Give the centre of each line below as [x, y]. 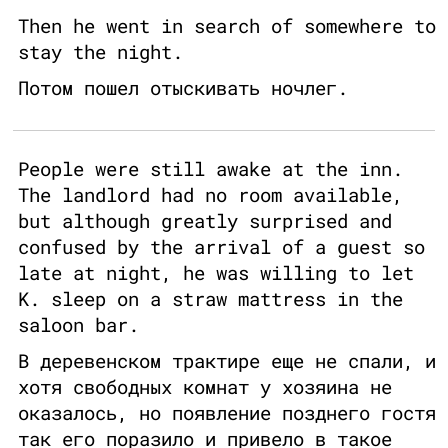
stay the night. [100, 52]
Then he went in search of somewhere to [227, 26]
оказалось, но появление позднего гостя [227, 413]
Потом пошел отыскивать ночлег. [183, 88]
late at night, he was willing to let [216, 273]
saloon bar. [78, 325]
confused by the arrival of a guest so [221, 247]
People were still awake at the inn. [210, 169]
